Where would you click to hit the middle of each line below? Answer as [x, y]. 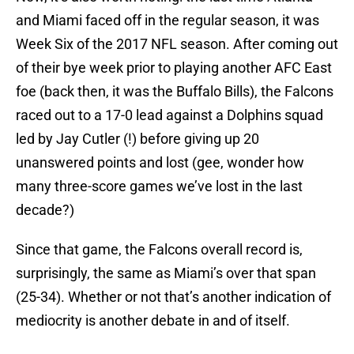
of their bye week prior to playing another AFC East [174, 68]
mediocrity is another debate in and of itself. [153, 321]
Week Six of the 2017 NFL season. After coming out [177, 44]
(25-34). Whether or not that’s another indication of [173, 297]
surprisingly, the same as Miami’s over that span [166, 273]
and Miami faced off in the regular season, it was [168, 21]
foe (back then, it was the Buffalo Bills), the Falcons [175, 92]
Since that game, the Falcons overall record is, [159, 250]
